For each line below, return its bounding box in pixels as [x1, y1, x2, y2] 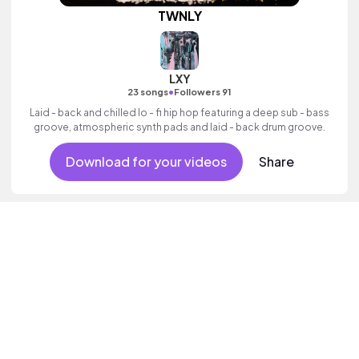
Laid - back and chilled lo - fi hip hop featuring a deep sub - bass [30, 107, 329, 119]
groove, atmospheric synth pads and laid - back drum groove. [34, 121, 325, 133]
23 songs [127, 87, 168, 97]
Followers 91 [174, 87, 232, 97]
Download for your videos [65, 153, 227, 170]
